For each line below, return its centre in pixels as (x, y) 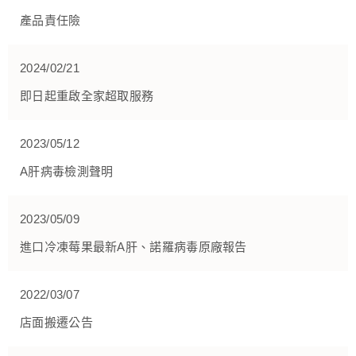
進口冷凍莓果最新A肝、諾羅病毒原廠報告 (133, 247)
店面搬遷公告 (56, 323)
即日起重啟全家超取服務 (87, 96)
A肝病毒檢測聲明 (67, 172)
